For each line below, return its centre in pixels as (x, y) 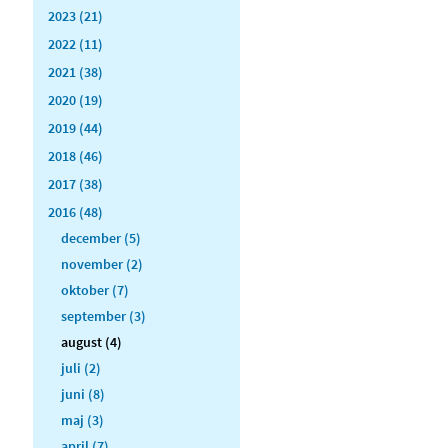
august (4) (91, 341)
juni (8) (83, 393)
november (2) (102, 263)
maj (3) (82, 419)
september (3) (103, 315)
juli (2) (81, 367)
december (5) (101, 237)
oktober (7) (95, 289)
